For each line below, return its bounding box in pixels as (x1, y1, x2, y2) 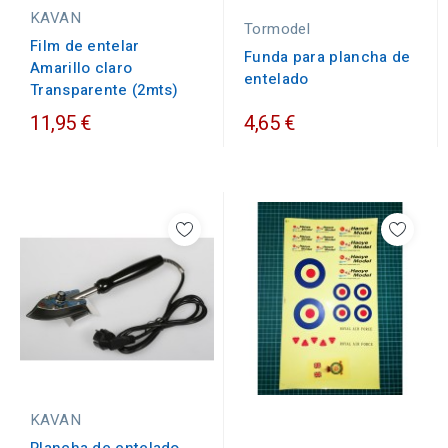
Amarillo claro (30, 57, 133, 79)
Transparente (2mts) (30, 79, 179, 101)
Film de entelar (30, 35, 140, 57)
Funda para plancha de (244, 46, 411, 68)
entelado (244, 68, 309, 90)
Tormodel (244, 18, 311, 40)
